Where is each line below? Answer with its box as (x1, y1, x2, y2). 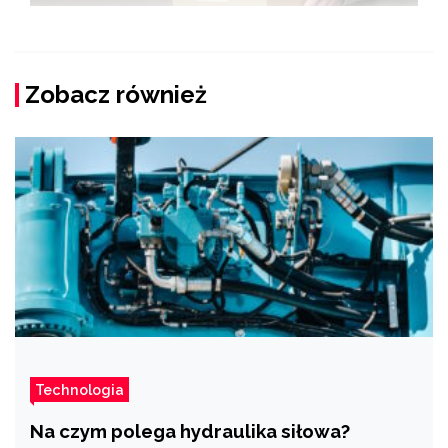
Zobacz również (25, 80, 207, 110)
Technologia (35, 381, 124, 399)
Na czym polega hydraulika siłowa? (30, 420, 350, 443)
